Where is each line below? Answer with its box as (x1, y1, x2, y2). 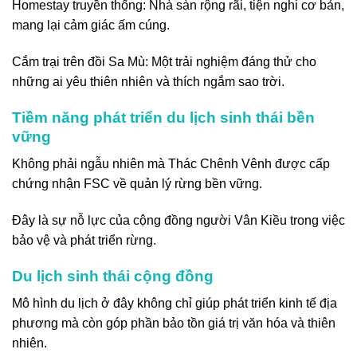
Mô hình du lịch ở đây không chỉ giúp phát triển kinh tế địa (12, 296, 337, 311)
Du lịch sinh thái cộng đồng (12, 267, 214, 284)
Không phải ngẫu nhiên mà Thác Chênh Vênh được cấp (12, 157, 330, 171)
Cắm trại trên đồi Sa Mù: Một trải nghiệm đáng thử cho (12, 54, 316, 69)
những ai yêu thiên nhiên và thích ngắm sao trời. (12, 74, 284, 88)
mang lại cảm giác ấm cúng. (12, 18, 170, 33)
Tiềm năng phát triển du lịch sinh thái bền (12, 108, 315, 126)
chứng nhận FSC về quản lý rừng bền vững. (12, 177, 262, 191)
